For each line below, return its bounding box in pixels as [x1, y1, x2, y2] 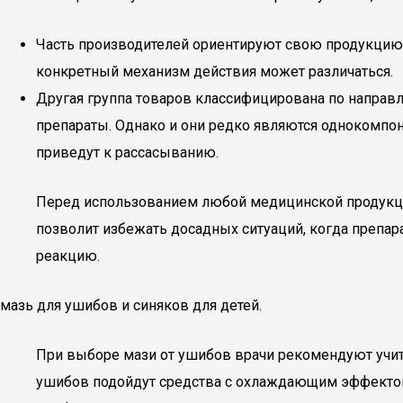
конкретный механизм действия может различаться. [36, 63, 393, 80]
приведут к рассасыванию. [36, 144, 219, 161]
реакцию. [36, 247, 100, 264]
